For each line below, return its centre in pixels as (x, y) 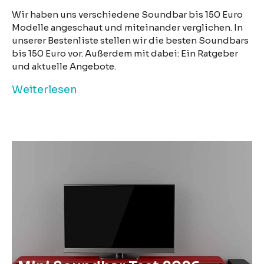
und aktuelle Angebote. (64, 66)
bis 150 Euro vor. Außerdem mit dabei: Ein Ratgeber (125, 53)
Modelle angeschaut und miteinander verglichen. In (127, 27)
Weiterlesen (44, 89)
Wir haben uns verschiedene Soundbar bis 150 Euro (127, 14)
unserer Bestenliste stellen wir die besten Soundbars (130, 40)
